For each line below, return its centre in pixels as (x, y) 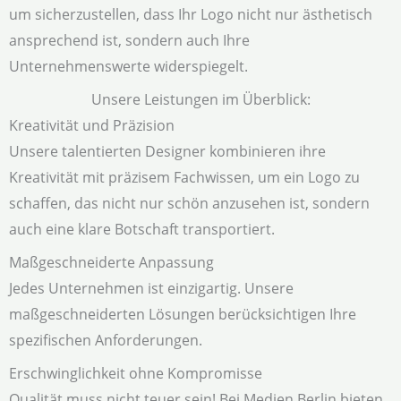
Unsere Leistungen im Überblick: (200, 99)
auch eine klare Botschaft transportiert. (142, 229)
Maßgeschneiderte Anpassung (111, 262)
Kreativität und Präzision (92, 125)
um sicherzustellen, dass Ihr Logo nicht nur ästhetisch (191, 14)
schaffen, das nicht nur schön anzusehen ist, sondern (189, 203)
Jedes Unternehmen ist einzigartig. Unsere (151, 288)
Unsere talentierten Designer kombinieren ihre (167, 151)
